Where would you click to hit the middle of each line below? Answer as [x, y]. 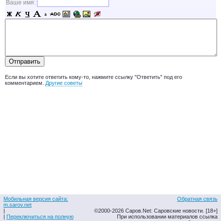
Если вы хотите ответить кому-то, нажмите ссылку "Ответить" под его [93, 77]
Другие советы [64, 83]
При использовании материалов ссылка [167, 217]
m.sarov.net [18, 205]
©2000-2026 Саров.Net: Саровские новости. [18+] [156, 211]
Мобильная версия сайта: [36, 199]
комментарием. [25, 83]
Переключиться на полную [40, 217]
